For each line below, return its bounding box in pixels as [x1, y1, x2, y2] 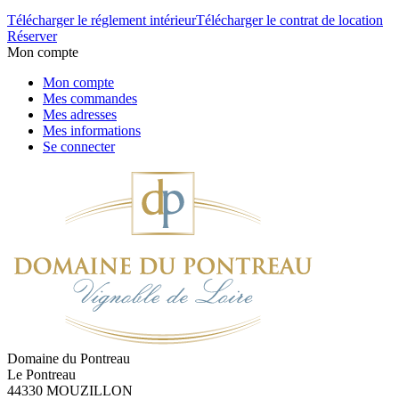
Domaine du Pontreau [7, 351, 130, 367]
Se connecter [43, 139, 115, 155]
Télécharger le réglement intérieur [7, 12, 196, 28]
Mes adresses [43, 107, 117, 123]
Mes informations [43, 123, 141, 139]
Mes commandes [43, 91, 137, 107]
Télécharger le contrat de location [196, 12, 383, 28]
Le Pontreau [7, 367, 76, 383]
